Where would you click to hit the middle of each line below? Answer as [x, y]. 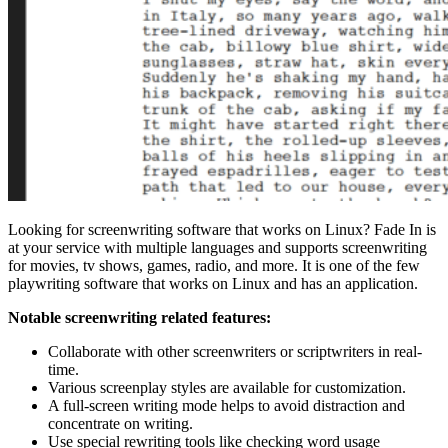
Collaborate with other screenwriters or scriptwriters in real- [235, 351]
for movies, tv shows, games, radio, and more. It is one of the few [214, 265]
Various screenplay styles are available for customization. [227, 387]
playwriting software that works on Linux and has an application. [213, 283]
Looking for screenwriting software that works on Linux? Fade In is [222, 229]
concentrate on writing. [120, 423]
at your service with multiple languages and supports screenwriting [217, 247]
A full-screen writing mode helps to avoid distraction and [226, 405]
